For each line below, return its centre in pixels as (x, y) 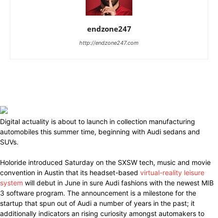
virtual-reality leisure (172, 172)
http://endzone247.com (109, 43)
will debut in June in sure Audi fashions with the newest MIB (118, 182)
